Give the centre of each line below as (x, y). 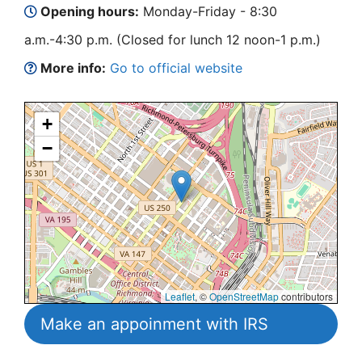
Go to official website (176, 68)
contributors (306, 296)
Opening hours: (88, 11)
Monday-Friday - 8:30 (208, 11)
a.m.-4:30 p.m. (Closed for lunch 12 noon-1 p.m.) (173, 40)
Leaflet (180, 296)
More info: (72, 68)
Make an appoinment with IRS (154, 324)
